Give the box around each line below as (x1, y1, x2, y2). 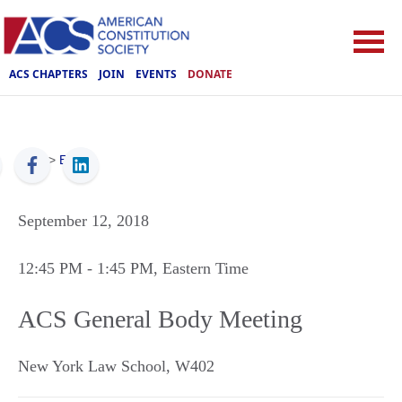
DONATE (188, 66, 232, 82)
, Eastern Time (153, 259, 249, 277)
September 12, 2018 (18, 212, 149, 230)
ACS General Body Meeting (18, 305, 302, 333)
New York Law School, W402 (18, 357, 214, 375)
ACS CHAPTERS (9, 66, 88, 82)
